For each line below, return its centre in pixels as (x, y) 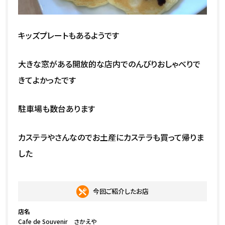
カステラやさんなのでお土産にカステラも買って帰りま (111, 137)
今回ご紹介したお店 (121, 191)
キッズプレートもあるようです (69, 35)
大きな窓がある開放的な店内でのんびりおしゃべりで (109, 64)
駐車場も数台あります (57, 108)
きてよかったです (47, 80)
